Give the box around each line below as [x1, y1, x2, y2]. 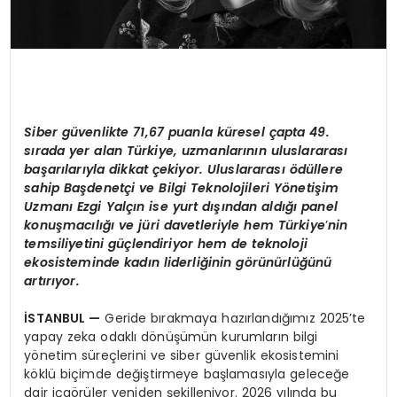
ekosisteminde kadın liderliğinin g [24, 253, 245, 272]
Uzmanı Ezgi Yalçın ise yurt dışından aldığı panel [24, 198, 338, 216]
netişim [290, 179, 339, 198]
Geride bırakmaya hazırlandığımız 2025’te [100, 309, 366, 328]
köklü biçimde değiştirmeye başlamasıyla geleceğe [24, 365, 350, 384]
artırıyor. [24, 272, 80, 291]
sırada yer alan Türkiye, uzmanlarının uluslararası [24, 142, 348, 160]
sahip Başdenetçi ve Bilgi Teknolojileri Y [24, 179, 283, 198]
